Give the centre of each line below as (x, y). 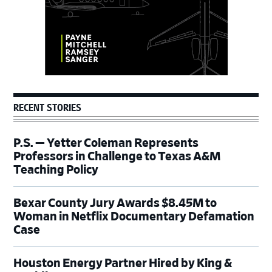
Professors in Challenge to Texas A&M (117, 156)
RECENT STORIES (48, 107)
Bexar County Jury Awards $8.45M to (115, 203)
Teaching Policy (57, 170)
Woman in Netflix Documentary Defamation (134, 216)
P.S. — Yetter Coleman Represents (106, 143)
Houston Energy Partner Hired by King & (123, 263)
